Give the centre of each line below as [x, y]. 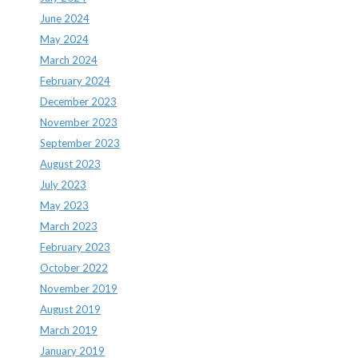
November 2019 [79, 288]
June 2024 [65, 18]
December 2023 [78, 101]
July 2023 [63, 184]
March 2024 [69, 60]
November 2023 [79, 122]
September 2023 [80, 143]
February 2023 [75, 247]
